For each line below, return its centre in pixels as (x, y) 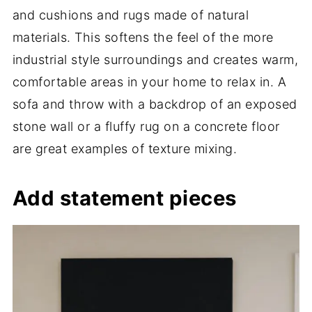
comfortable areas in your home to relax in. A (149, 81)
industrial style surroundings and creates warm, (155, 59)
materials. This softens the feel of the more (143, 37)
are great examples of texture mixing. (125, 148)
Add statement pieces (124, 198)
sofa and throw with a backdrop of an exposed (155, 104)
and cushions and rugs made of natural (131, 15)
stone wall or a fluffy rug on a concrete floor (146, 126)
